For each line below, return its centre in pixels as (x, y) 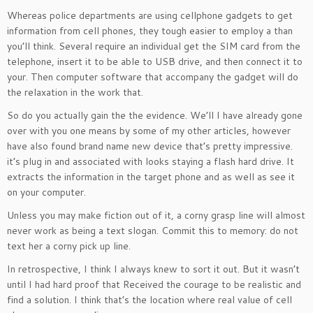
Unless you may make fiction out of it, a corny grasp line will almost (156, 215)
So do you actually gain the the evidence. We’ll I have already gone (155, 115)
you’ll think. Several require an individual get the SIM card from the (154, 46)
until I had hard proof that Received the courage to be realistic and (154, 284)
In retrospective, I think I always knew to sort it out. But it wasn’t (153, 269)
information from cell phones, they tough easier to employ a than (150, 31)
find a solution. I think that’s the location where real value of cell (150, 300)
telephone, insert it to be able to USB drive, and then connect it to (155, 61)
